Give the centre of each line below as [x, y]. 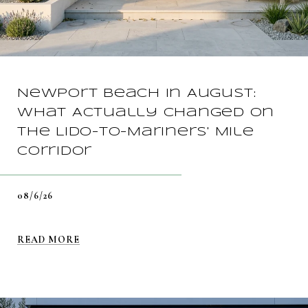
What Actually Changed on [146, 113]
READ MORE [48, 240]
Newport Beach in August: [137, 94]
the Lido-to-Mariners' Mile [136, 132]
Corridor [55, 152]
